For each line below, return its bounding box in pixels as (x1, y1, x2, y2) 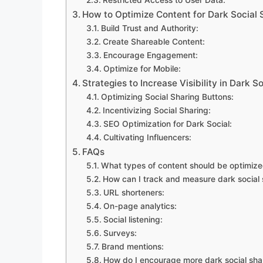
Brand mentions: (101, 241, 164, 251)
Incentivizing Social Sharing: (102, 105, 211, 115)
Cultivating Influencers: (103, 132, 191, 142)
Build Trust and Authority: (100, 23, 198, 33)
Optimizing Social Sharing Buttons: (100, 92, 234, 102)
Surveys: (103, 228, 137, 238)
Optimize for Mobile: (103, 63, 181, 73)
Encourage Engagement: (103, 50, 198, 60)
